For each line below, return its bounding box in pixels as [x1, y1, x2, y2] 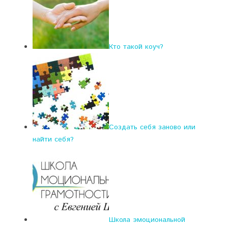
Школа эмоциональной [109, 215, 185, 225]
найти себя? [33, 134, 74, 145]
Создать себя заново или [109, 122, 195, 132]
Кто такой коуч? [109, 42, 163, 52]
